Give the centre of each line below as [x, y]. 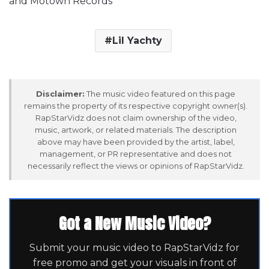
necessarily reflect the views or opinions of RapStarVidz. [136, 165]
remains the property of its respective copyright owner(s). [136, 105]
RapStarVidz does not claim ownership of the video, [136, 117]
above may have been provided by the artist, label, [136, 141]
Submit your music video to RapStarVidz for [134, 247]
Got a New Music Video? [134, 223]
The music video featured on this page [160, 93]
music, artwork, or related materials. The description [136, 129]
